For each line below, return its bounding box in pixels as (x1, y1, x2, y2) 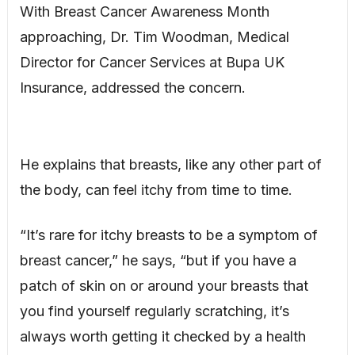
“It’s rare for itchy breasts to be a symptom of (19, 226, 318, 243)
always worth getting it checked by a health (19, 327, 306, 345)
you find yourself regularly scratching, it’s (19, 302, 289, 319)
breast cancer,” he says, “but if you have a (19, 251, 296, 269)
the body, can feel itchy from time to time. (19, 181, 292, 198)
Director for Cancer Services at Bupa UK (19, 53, 284, 71)
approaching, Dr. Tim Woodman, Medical (19, 28, 289, 45)
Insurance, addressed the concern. (19, 78, 246, 96)
